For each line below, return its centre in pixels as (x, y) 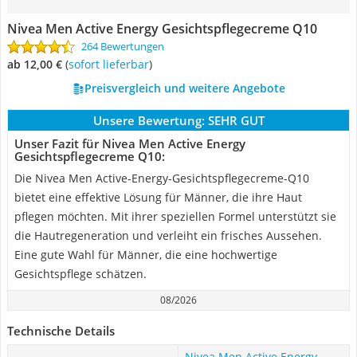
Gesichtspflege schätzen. (80, 274)
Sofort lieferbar (112, 64)
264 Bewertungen (123, 46)
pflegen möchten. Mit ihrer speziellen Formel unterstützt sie (175, 216)
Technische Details (61, 331)
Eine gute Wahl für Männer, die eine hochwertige (146, 255)
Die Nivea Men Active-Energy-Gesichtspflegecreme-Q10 (162, 178)
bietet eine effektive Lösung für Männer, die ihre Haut (158, 197)
